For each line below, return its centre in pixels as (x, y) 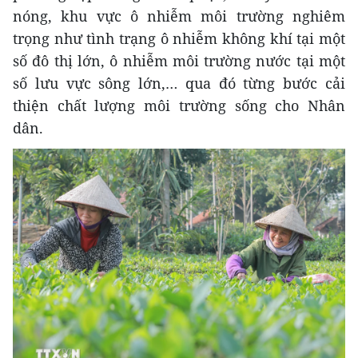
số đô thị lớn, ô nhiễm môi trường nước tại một (179, 60)
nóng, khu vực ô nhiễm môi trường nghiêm (179, 16)
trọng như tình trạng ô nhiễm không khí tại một (179, 38)
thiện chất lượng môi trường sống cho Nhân (179, 105)
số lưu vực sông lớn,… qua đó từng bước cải (179, 83)
